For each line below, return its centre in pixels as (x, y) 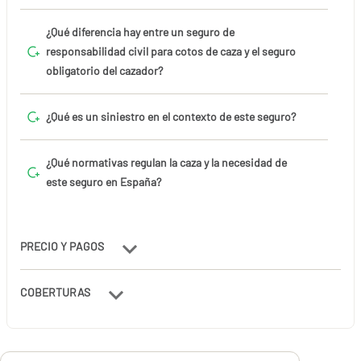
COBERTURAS (56, 292)
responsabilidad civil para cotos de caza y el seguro (171, 51)
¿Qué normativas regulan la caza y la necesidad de (166, 162)
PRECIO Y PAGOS (63, 246)
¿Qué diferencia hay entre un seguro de (140, 31)
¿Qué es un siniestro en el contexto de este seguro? (171, 116)
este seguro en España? (104, 181)
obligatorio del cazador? (104, 70)
